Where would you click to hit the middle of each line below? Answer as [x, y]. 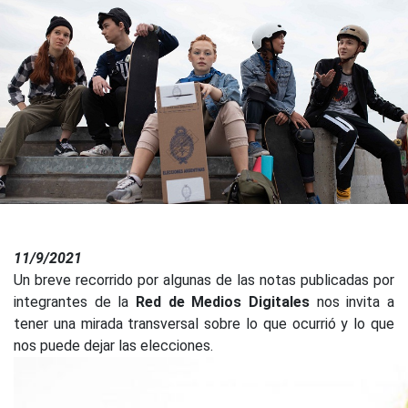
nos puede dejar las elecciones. [113, 345]
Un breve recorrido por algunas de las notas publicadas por [204, 280]
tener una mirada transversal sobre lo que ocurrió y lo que [204, 323]
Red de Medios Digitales [223, 301]
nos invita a [352, 301]
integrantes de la [75, 301]
